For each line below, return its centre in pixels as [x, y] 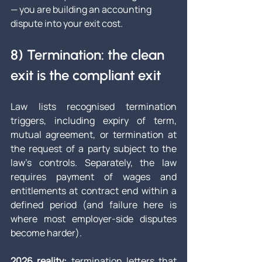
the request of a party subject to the [94, 149]
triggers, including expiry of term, [94, 121]
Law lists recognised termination [94, 107]
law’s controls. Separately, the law [94, 163]
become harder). [46, 233]
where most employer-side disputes [94, 219]
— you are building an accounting [82, 10]
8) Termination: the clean [89, 55]
